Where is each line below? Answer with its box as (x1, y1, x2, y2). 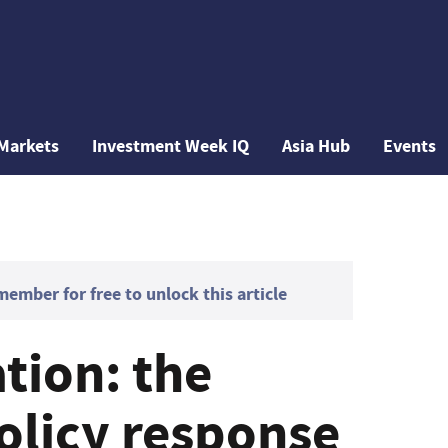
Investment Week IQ (92, 134, 250, 158)
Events (383, 134, 437, 158)
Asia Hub (282, 134, 351, 158)
